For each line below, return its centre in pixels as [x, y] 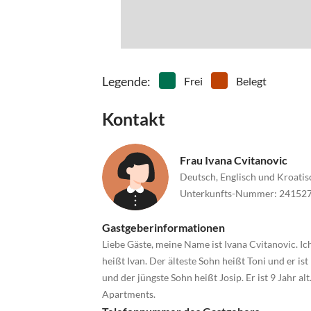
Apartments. [129, 294]
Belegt [251, 81]
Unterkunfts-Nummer [227, 194]
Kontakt [134, 118]
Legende [125, 81]
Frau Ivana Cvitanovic [234, 160]
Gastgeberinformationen [163, 227]
